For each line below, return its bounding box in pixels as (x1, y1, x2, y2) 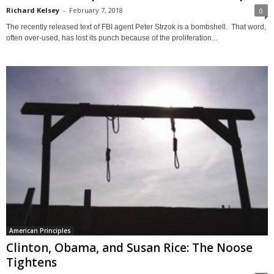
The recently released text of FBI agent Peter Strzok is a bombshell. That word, (6, 22, 266, 31)
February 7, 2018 (69, 5, 123, 15)
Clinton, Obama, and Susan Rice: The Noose (6, 239, 253, 256)
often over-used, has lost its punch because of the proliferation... (6, 33, 217, 42)
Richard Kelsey (6, 5, 59, 15)
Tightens (6, 254, 57, 270)
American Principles (9, 226, 71, 235)
